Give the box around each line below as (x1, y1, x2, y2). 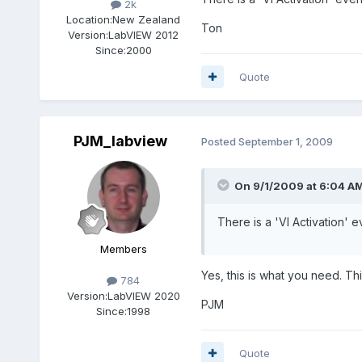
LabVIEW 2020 (107, 288, 180, 302)
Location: (66, 12, 113, 26)
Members (99, 242, 147, 255)
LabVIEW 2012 (108, 27, 179, 41)
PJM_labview (73, 132, 167, 149)
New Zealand (112, 12, 181, 26)
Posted (200, 135, 238, 149)
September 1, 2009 (238, 135, 333, 149)
